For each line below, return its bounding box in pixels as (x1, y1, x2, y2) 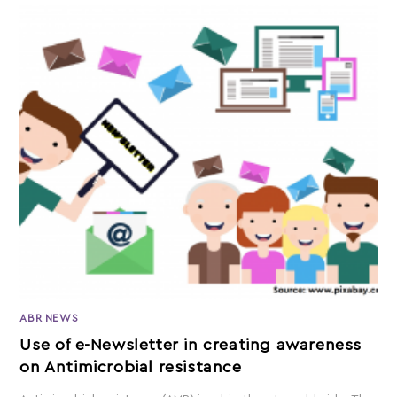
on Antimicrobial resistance (19, 358, 242, 375)
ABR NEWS (19, 312, 79, 323)
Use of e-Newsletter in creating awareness (19, 336, 362, 353)
